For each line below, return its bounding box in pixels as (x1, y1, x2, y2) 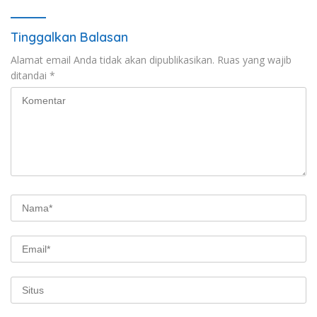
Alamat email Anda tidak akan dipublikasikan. (11, 52, 214, 67)
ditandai (11, 68, 50, 82)
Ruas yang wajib (217, 52, 292, 67)
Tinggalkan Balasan (11, 28, 128, 45)
